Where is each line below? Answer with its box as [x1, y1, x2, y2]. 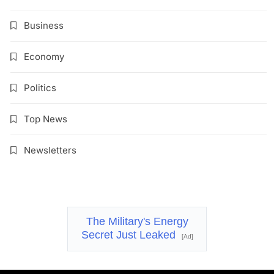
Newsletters [24, 144, 76, 157]
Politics [24, 82, 56, 94]
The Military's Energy [86, 215, 188, 228]
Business [24, 20, 64, 32]
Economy [24, 51, 64, 63]
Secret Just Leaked [81, 229, 179, 242]
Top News [24, 113, 67, 125]
